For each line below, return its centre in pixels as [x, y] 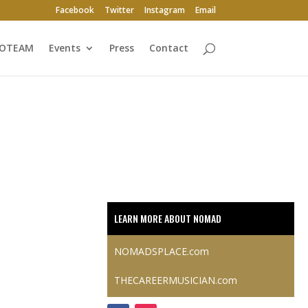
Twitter [119, 10]
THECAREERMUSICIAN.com [175, 280]
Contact [168, 48]
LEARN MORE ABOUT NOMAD [167, 219]
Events [64, 48]
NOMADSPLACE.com [161, 252]
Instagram [164, 10]
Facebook [75, 10]
